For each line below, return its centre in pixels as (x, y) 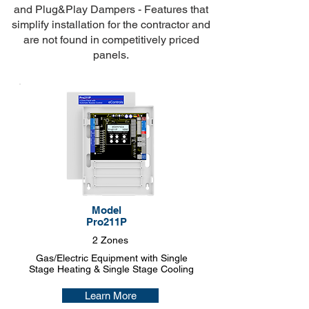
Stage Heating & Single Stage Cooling (111, 269)
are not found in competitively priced (111, 40)
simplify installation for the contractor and (111, 24)
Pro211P (106, 222)
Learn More (110, 296)
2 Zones (110, 240)
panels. (111, 55)
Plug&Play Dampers (85, 9)
